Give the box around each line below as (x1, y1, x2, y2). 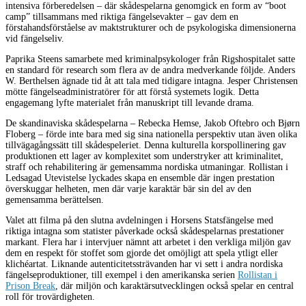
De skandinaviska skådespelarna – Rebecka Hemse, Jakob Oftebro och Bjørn (5, 118, 300, 129)
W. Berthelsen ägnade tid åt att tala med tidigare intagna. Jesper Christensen (5, 76, 298, 87)
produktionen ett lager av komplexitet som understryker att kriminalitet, (5, 151, 283, 162)
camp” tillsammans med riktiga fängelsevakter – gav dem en (5, 12, 238, 23)
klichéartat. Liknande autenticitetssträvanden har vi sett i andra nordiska (5, 259, 283, 270)
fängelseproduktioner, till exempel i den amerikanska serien (5, 270, 238, 281)
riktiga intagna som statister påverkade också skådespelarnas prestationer (5, 226, 284, 237)
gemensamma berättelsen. (5, 195, 104, 206)
